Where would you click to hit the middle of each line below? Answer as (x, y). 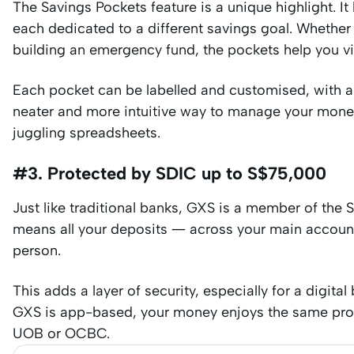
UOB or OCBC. (61, 333)
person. (37, 250)
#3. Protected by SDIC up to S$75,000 (169, 173)
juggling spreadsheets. (87, 132)
